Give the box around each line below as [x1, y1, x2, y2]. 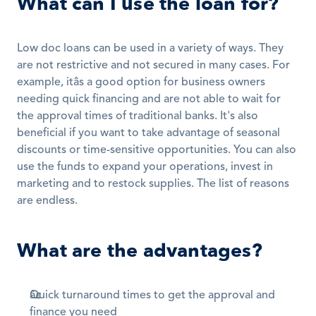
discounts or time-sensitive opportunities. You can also [17, 145, 296, 156]
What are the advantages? [17, 238, 262, 264]
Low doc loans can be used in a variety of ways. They [17, 43, 284, 54]
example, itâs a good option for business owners [17, 77, 265, 88]
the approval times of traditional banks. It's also [17, 111, 258, 122]
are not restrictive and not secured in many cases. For [17, 60, 290, 71]
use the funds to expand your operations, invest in [17, 162, 273, 173]
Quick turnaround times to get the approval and [30, 290, 275, 301]
